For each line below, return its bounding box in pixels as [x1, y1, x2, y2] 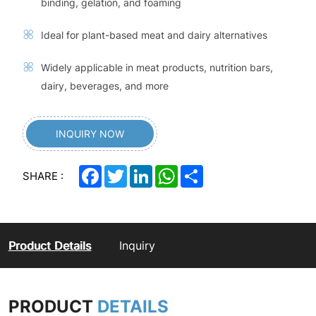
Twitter [127, 164, 159, 178]
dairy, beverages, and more [41, 79, 180, 93]
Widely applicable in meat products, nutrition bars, [41, 61, 273, 75]
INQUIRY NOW [56, 127, 124, 141]
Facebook [102, 164, 147, 178]
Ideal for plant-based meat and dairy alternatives [41, 28, 267, 42]
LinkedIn [152, 164, 192, 178]
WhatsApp [178, 164, 226, 178]
